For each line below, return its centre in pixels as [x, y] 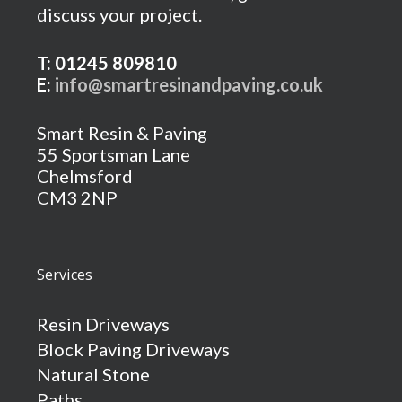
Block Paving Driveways [133, 349]
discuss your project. [119, 14]
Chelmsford [84, 175]
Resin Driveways [103, 323]
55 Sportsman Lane [113, 154]
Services [64, 274]
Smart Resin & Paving [122, 132]
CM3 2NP [77, 197]
